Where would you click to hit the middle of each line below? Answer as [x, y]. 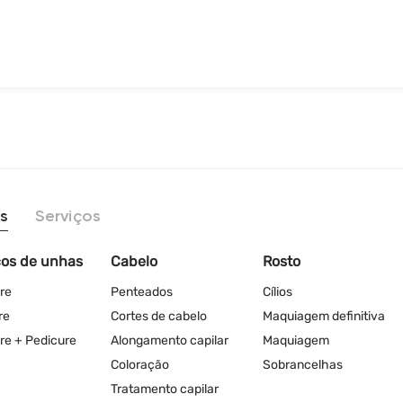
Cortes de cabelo [159, 316]
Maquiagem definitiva [324, 316]
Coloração [140, 365]
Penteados [142, 292]
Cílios [278, 292]
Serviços [68, 217]
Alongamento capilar [170, 340]
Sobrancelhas [303, 365]
